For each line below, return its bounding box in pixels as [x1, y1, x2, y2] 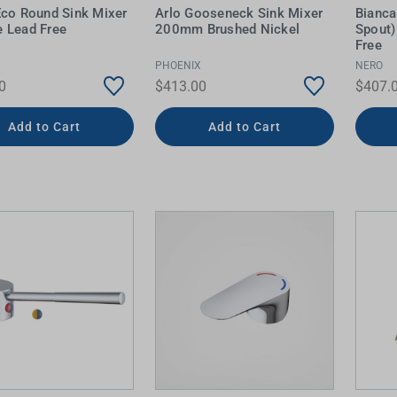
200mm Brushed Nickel [155, 21, 300, 38]
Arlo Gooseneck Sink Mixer [155, 5, 323, 22]
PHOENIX [155, 58, 202, 72]
